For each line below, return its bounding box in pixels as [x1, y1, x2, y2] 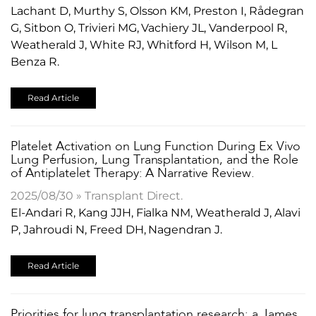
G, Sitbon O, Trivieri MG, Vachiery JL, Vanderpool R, [11, 20, 287, 35]
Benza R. [11, 54, 59, 68]
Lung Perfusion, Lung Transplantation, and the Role [11, 153, 299, 166]
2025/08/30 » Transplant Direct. [11, 188, 183, 202]
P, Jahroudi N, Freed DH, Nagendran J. [11, 222, 223, 236]
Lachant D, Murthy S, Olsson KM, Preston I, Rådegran [11, 4, 304, 18]
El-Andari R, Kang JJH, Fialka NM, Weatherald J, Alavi [11, 205, 300, 219]
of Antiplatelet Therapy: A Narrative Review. [11, 166, 255, 180]
